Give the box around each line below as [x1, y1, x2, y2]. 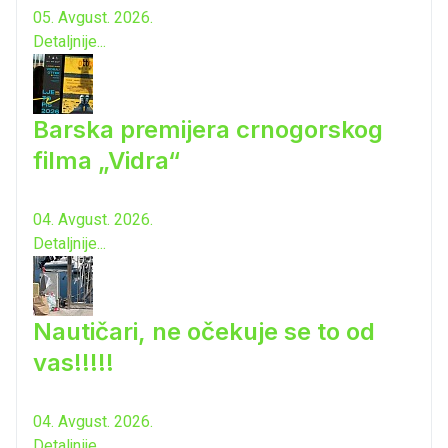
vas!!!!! [33, 348, 114, 378]
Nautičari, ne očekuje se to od [33, 317, 375, 347]
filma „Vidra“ [33, 146, 180, 176]
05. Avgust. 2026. [33, 8, 153, 28]
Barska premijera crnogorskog [33, 115, 383, 145]
